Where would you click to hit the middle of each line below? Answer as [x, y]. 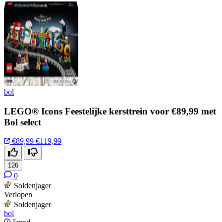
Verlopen [18, 195]
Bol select [23, 122]
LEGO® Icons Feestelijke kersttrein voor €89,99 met [110, 111]
